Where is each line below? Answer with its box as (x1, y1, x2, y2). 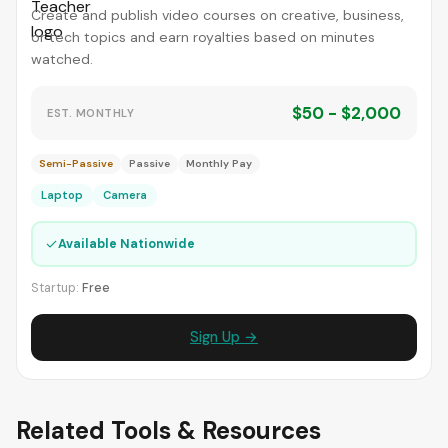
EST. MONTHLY (47, 105, 134, 120)
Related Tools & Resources (16, 415, 321, 446)
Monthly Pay (186, 157, 252, 170)
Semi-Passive (39, 157, 113, 170)
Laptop (41, 188, 83, 202)
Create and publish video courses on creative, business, (31, 6, 404, 24)
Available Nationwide (57, 235, 195, 252)
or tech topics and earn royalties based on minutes (31, 28, 375, 46)
